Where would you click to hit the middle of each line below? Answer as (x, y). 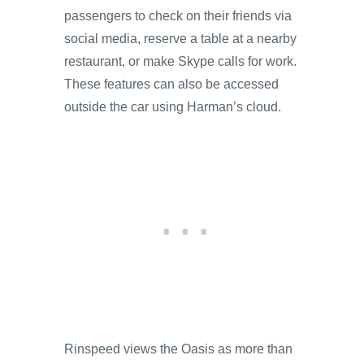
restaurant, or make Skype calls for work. (180, 61)
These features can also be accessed (171, 84)
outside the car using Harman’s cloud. (173, 107)
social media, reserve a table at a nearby (180, 39)
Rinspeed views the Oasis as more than (178, 349)
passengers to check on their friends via (178, 16)
